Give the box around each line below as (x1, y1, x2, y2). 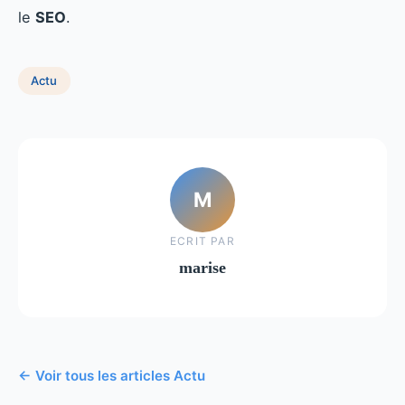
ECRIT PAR (170, 234, 235, 249)
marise (179, 259, 226, 278)
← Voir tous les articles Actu (18, 366, 205, 384)
